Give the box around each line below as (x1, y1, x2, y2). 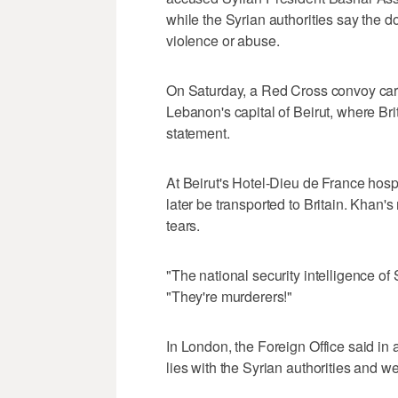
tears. (166, 215, 201, 236)
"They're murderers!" (166, 286, 293, 307)
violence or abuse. (166, 30, 280, 52)
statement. (166, 123, 230, 144)
